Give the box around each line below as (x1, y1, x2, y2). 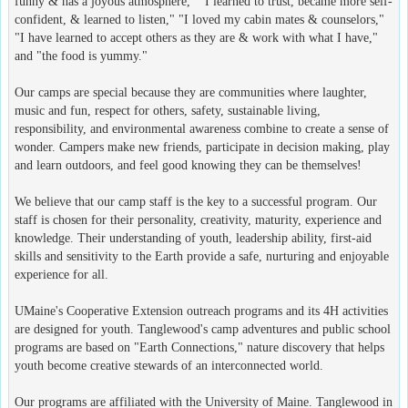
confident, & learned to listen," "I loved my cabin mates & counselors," (15, 12, 384, 26)
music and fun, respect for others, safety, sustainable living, (15, 103, 321, 117)
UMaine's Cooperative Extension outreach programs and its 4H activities (15, 303, 388, 318)
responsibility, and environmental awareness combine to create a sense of (15, 121, 389, 136)
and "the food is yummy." (15, 48, 148, 63)
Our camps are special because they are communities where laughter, (15, 85, 367, 99)
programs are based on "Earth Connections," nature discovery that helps (15, 340, 384, 354)
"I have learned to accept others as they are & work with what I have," (15, 30, 378, 45)
